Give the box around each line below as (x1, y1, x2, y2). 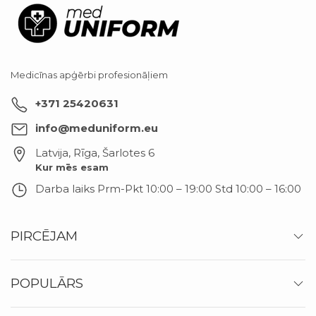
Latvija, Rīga (35, 146, 97, 160)
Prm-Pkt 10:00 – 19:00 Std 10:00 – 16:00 (97, 182, 301, 196)
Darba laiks (35, 182, 97, 196)
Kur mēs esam (35, 162, 109, 174)
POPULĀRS (11, 275, 83, 292)
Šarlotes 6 (102, 146, 154, 160)
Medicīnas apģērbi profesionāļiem (11, 69, 168, 81)
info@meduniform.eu (35, 121, 158, 135)
